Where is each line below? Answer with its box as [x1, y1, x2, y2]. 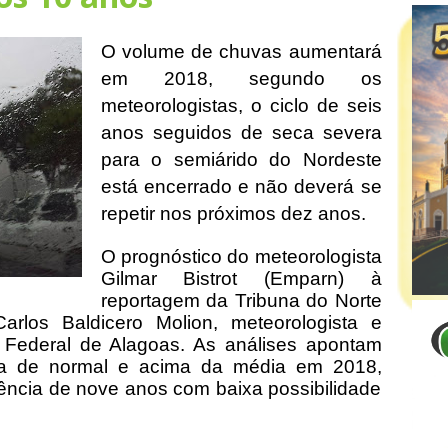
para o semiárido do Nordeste [100, 148, 382, 170]
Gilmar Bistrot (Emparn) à [100, 267, 382, 289]
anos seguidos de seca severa [100, 121, 382, 143]
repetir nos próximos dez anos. [100, 202, 366, 224]
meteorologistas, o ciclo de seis [100, 94, 382, 116]
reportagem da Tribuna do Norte [100, 289, 382, 311]
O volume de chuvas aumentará [100, 40, 382, 62]
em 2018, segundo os [100, 67, 382, 89]
